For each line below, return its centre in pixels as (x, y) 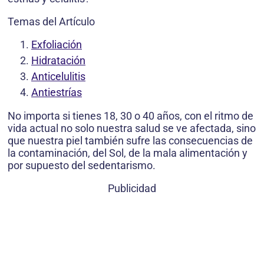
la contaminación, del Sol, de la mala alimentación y (128, 153)
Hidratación (58, 61)
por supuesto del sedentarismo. (82, 166)
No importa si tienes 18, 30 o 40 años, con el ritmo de (131, 116)
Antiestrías (57, 93)
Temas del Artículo (51, 22)
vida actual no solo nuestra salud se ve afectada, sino (132, 128)
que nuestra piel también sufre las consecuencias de (130, 141)
